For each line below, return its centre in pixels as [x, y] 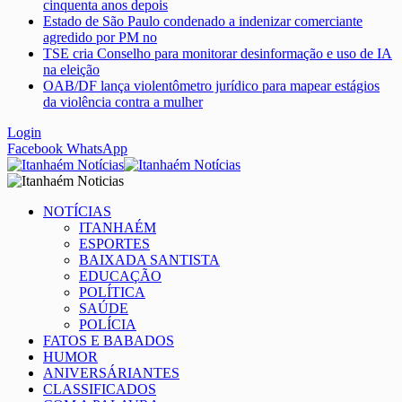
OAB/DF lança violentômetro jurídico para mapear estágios [211, 86]
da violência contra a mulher [123, 102]
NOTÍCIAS [77, 211]
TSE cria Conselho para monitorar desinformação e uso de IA [218, 53]
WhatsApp [97, 149]
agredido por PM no [100, 37]
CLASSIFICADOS [100, 389]
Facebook [35, 149]
